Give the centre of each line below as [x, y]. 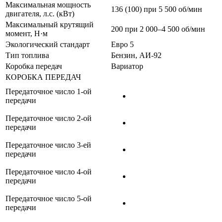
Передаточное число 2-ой [49, 118]
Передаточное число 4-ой [49, 172]
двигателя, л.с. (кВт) [40, 14]
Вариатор [127, 66]
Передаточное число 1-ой [49, 92]
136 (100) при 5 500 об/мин [157, 9]
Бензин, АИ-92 [136, 55]
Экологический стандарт [48, 45]
